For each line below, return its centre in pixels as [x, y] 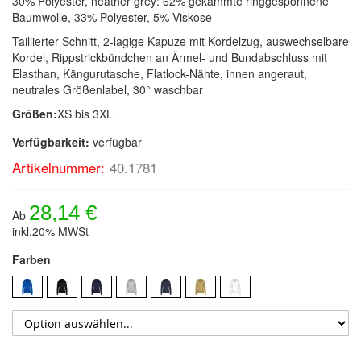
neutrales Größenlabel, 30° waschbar [108, 90]
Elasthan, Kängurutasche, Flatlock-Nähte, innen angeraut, [160, 74]
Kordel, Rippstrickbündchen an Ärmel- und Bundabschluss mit [170, 58]
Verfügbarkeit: [51, 142]
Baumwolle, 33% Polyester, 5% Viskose [112, 17]
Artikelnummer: [58, 168]
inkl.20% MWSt [50, 232]
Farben [31, 260]
